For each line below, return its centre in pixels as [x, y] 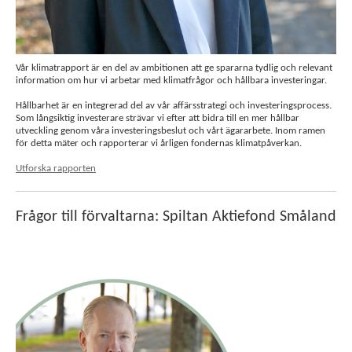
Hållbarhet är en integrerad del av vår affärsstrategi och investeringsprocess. [174, 106]
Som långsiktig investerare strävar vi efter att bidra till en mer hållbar [158, 118]
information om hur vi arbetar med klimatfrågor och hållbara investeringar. [171, 81]
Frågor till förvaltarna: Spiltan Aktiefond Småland [176, 217]
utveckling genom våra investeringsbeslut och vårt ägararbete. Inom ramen [170, 131]
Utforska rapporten [56, 169]
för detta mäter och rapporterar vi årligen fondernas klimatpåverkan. [159, 143]
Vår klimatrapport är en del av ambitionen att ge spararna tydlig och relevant [174, 68]
